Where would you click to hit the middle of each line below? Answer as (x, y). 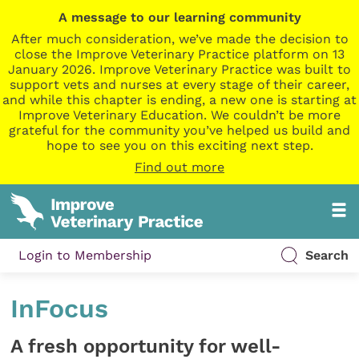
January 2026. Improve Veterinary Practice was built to (179, 69)
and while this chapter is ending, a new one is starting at (179, 100)
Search (327, 256)
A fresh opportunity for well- (146, 346)
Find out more (179, 167)
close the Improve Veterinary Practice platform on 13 (179, 54)
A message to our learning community (179, 17)
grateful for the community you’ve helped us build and (179, 130)
